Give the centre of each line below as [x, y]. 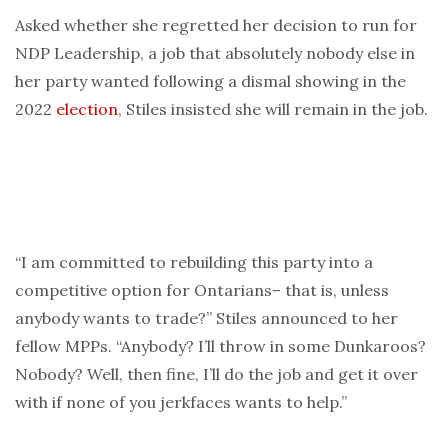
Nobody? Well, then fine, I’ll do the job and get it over [216, 374]
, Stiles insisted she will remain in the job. [273, 109]
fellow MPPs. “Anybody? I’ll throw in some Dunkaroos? [220, 346]
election [87, 109]
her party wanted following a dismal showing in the [210, 81]
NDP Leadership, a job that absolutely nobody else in [215, 53]
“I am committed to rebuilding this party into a [194, 262]
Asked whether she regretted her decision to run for [216, 25]
